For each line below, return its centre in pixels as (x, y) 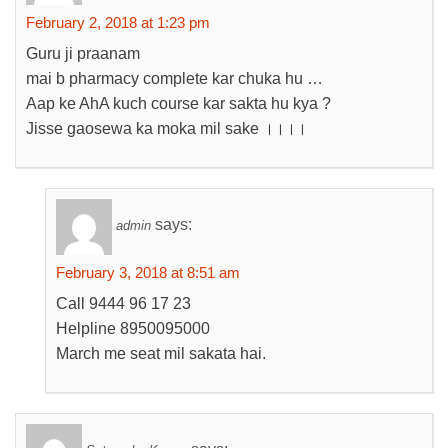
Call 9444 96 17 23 (123, 303)
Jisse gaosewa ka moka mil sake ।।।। (166, 128)
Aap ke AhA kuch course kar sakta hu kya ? (178, 103)
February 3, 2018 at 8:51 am (148, 272)
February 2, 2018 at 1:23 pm (118, 22)
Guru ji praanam (83, 53)
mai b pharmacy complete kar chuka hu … (174, 78)
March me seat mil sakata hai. (161, 353)
